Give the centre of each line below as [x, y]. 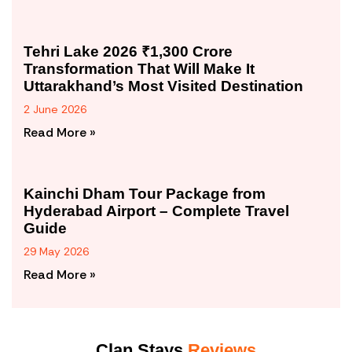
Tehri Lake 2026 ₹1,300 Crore [128, 51]
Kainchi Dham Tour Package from [145, 193]
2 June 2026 [55, 109]
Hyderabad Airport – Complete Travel [156, 211]
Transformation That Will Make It [139, 68]
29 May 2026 [56, 251]
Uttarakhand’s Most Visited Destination [163, 86]
